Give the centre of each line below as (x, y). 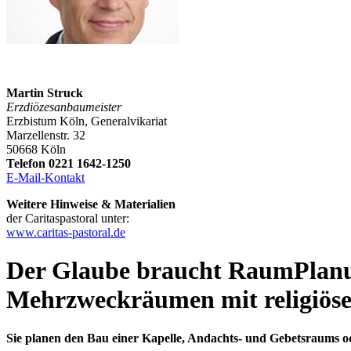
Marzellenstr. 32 (46, 135)
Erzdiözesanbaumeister (64, 107)
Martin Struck (45, 92)
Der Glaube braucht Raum (150, 271)
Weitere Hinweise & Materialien (91, 204)
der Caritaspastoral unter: (68, 218)
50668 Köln (36, 149)
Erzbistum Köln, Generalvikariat (87, 121)
